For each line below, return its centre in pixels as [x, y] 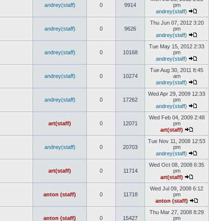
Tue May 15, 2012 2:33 [177, 46]
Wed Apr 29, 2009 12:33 [177, 94]
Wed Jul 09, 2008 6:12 [177, 188]
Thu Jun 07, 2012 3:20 [177, 23]
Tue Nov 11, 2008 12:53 [177, 141]
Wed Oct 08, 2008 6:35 [177, 165]
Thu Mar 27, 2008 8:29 [177, 212]
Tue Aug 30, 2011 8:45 [177, 70]
